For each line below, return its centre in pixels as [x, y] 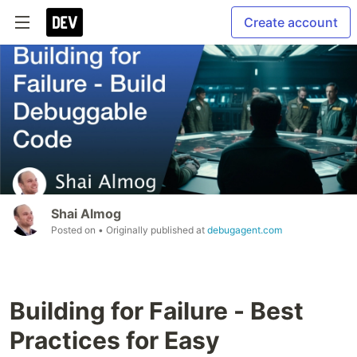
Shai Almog [86, 214]
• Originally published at [153, 230]
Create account [291, 22]
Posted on [75, 230]
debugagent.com [245, 230]
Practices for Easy [115, 341]
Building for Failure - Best [157, 311]
